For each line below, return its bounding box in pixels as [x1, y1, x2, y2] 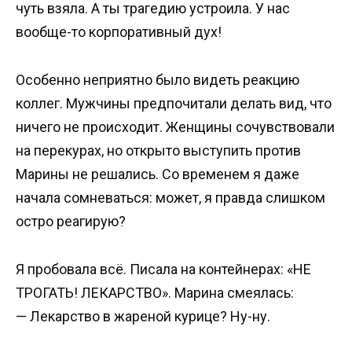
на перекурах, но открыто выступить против [16, 141, 301, 159]
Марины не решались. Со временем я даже [16, 165, 299, 182]
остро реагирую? [16, 212, 126, 229]
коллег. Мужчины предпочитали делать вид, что [16, 94, 332, 112]
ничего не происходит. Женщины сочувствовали [16, 118, 335, 135]
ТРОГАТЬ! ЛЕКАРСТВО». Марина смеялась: [16, 284, 294, 301]
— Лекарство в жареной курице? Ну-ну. [16, 307, 270, 324]
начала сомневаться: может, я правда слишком [16, 189, 325, 206]
